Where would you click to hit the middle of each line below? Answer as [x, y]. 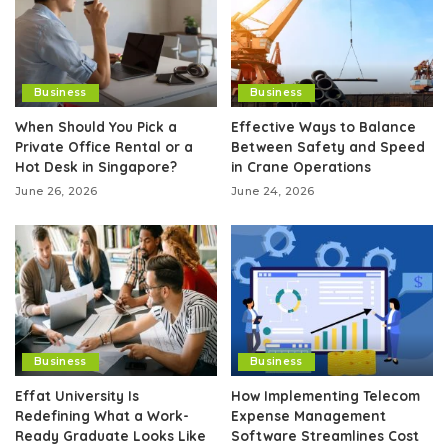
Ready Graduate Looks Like [110, 436]
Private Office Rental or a [104, 146]
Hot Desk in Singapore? [96, 166]
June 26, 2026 [56, 190]
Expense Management [308, 416]
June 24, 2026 [273, 190]
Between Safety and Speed [328, 146]
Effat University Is [77, 396]
